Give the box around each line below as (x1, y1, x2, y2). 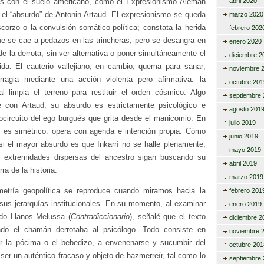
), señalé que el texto (129, 212, 206, 221)
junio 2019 (229, 133, 258, 140)
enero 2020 (229, 38, 262, 45)
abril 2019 (229, 160, 257, 167)
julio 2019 (229, 119, 256, 126)
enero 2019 (229, 200, 262, 207)
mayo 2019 (229, 146, 261, 153)
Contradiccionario (70, 212, 130, 221)
